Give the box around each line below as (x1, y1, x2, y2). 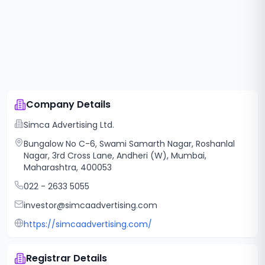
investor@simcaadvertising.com (24, 199, 157, 211)
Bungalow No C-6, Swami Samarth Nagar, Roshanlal (24, 138, 235, 150)
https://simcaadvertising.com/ (24, 218, 152, 230)
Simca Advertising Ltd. (24, 119, 114, 131)
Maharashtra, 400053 (24, 161, 112, 173)
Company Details (26, 98, 111, 111)
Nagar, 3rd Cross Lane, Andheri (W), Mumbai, (24, 150, 206, 161)
